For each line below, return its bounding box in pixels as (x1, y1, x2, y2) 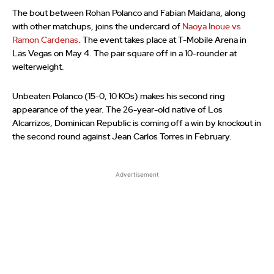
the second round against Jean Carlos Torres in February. (12, 133, 232, 142)
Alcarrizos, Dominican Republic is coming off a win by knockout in (12, 119, 261, 128)
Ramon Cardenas (12, 36, 78, 45)
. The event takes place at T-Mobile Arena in (78, 36, 246, 45)
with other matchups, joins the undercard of (12, 23, 182, 32)
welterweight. (12, 63, 64, 72)
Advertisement (115, 171, 159, 179)
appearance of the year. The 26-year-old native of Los (12, 106, 223, 115)
